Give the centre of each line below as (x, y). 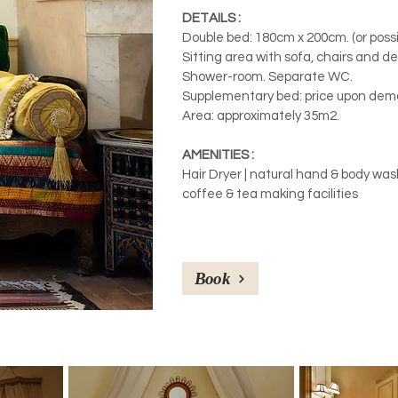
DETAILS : (211, 18)
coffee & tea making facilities (270, 194)
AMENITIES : (218, 155)
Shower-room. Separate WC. (267, 77)
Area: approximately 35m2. (263, 116)
